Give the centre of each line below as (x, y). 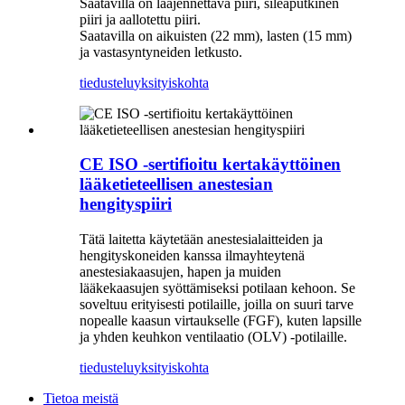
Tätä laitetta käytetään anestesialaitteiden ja (201, 240)
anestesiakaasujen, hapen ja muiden (180, 272)
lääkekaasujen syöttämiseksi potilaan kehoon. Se (217, 288)
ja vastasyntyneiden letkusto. (161, 52)
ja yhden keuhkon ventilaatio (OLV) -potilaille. (213, 337)
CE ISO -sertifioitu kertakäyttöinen (210, 165)
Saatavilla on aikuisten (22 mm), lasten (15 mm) (216, 35)
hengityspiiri (126, 204)
